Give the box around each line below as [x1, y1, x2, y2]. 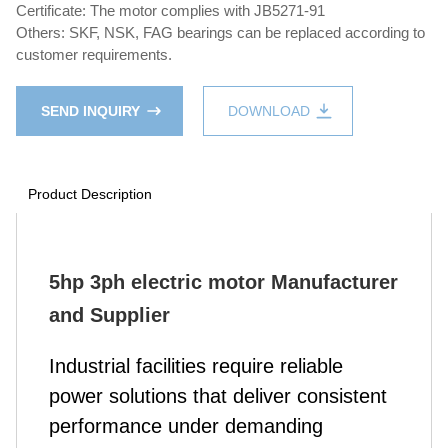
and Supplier [49, 304, 170, 326]
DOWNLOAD [228, 102, 310, 119]
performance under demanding [49, 415, 323, 437]
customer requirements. [16, 46, 172, 63]
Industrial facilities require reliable [49, 355, 343, 377]
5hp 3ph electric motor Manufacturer [49, 271, 398, 293]
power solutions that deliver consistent [49, 385, 387, 407]
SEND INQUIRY [41, 102, 140, 119]
